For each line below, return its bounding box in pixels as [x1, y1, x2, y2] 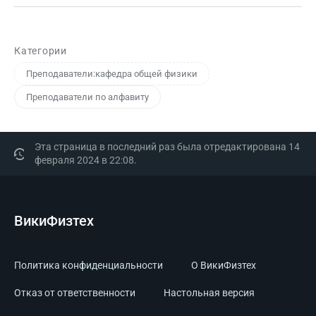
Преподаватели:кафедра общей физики [26, 68, 197, 79]
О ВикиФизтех [191, 259, 256, 271]
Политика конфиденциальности [14, 259, 163, 271]
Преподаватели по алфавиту [26, 91, 149, 102]
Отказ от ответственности [14, 286, 135, 298]
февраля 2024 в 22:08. [35, 154, 138, 166]
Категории [14, 44, 67, 56]
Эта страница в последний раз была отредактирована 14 [35, 140, 300, 152]
